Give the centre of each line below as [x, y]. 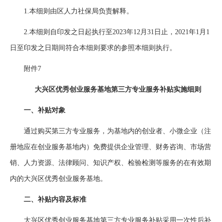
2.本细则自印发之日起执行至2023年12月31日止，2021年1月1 [110, 32]
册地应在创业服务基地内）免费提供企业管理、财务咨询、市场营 [111, 147]
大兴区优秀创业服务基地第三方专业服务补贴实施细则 [111, 89]
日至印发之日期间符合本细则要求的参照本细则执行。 [93, 48]
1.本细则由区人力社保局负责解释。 [72, 11]
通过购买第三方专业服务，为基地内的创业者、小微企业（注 [111, 131]
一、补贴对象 [38, 110]
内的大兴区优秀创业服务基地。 [58, 179]
